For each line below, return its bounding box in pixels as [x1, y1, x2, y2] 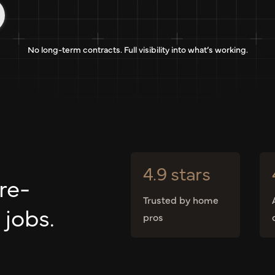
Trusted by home [142, 193, 219, 207]
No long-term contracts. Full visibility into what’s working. [27, 43, 248, 56]
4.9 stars [142, 160, 211, 186]
